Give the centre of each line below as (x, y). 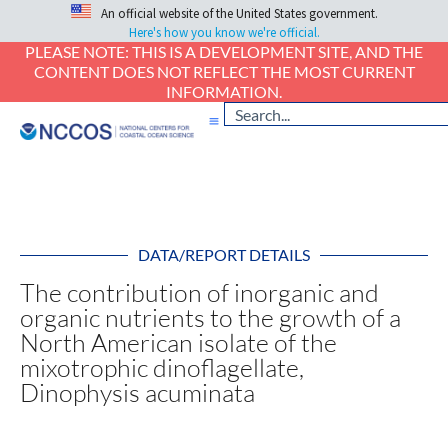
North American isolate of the (178, 343)
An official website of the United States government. (239, 14)
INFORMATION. (224, 92)
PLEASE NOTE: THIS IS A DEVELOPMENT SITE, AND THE (224, 52)
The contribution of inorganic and (199, 293)
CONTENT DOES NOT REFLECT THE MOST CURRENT (224, 72)
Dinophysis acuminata (137, 393)
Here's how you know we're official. (224, 33)
